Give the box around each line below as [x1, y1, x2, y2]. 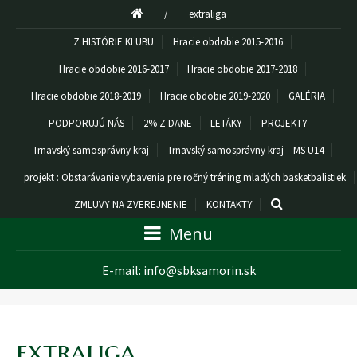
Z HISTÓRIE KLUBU [73, 35, 155, 49]
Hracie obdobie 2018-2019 [31, 89, 141, 103]
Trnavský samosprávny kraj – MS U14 [167, 143, 324, 157]
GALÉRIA [288, 89, 325, 103]
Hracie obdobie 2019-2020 [159, 89, 270, 103]
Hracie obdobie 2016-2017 [58, 62, 169, 76]
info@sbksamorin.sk [143, 262, 256, 278]
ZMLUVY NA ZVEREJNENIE [74, 198, 187, 211]
